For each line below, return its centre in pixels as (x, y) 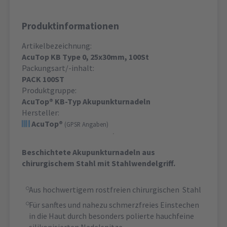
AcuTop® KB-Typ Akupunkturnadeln (86, 102)
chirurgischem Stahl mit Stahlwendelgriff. (99, 163)
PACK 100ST (43, 79)
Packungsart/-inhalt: (58, 68)
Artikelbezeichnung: (57, 46)
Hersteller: (41, 113)
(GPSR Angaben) (86, 124)
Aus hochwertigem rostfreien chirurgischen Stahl (115, 190)
